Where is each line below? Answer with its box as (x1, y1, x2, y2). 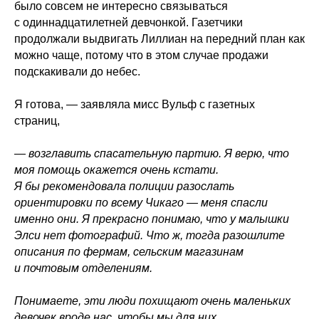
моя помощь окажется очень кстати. (14, 163, 219, 176)
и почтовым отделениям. (14, 261, 152, 274)
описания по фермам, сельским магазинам (14, 245, 244, 258)
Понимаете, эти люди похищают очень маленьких (14, 294, 291, 307)
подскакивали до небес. (14, 65, 140, 78)
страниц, (14, 114, 63, 127)
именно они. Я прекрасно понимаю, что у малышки (14, 212, 289, 225)
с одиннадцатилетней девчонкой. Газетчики (14, 16, 243, 28)
